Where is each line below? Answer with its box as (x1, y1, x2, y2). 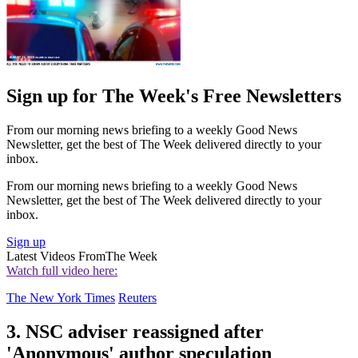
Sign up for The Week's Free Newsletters (6, 85, 341, 106)
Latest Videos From (6, 249, 105, 263)
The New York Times (6, 290, 115, 304)
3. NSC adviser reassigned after (6, 320, 264, 342)
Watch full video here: (6, 263, 117, 277)
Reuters (118, 290, 157, 304)
